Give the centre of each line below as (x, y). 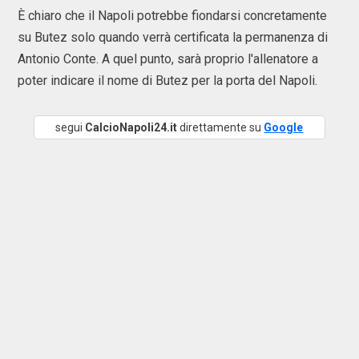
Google (284, 128)
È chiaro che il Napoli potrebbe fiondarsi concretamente (172, 16)
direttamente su (221, 128)
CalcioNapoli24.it (131, 128)
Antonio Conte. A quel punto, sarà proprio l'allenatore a (168, 59)
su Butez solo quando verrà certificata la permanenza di (173, 38)
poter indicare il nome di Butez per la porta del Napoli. (167, 81)
